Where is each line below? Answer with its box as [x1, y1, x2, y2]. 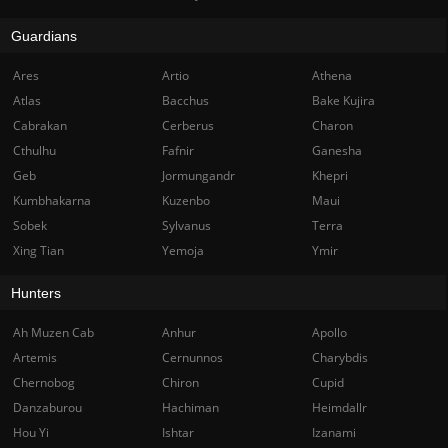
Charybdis [311, 349, 368, 366]
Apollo [311, 324, 347, 341]
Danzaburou [13, 399, 82, 416]
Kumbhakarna [13, 192, 91, 209]
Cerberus [162, 117, 215, 134]
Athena [311, 67, 352, 84]
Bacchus [162, 92, 210, 109]
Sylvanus [162, 217, 212, 234]
